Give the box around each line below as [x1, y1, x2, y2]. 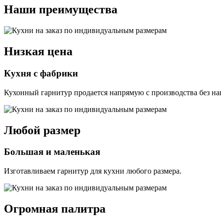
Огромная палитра [4, 202, 106, 216]
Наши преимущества [4, 3, 117, 16]
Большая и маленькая [4, 147, 100, 157]
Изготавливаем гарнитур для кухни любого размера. [4, 167, 182, 176]
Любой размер [4, 123, 80, 137]
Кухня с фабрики [4, 68, 78, 78]
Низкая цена [4, 44, 73, 58]
